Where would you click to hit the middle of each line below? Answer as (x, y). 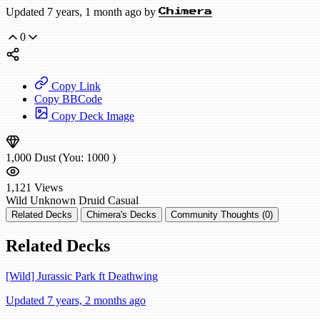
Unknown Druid (67, 201)
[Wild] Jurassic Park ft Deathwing (82, 276)
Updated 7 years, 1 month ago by (82, 12)
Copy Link (75, 86)
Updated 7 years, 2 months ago (76, 300)
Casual (123, 201)
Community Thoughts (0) (222, 215)
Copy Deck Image (91, 116)
